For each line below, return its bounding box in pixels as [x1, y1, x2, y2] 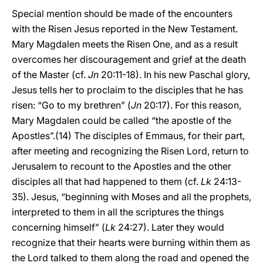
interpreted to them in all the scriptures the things [12, 206, 224, 218]
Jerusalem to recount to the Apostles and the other [12, 160, 231, 172]
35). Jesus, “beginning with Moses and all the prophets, [12, 191, 251, 203]
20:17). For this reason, [144, 99, 241, 111]
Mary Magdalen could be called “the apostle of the [12, 114, 231, 126]
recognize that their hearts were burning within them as [12, 237, 250, 248]
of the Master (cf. [12, 69, 88, 80]
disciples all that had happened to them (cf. [12, 176, 201, 187]
